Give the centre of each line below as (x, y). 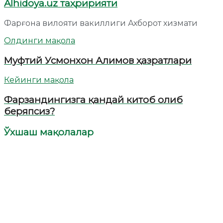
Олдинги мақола (40, 40)
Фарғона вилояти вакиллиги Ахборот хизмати (101, 23)
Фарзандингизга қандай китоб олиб (93, 100)
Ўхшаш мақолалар (49, 132)
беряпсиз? (29, 111)
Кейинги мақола (39, 80)
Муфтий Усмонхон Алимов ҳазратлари (98, 60)
